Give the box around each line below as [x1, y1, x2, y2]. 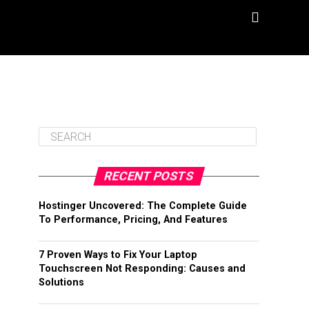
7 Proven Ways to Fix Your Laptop [39, 249, 197, 261]
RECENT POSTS [103, 169, 195, 183]
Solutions [39, 277, 84, 288]
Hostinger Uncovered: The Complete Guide [39, 200, 247, 212]
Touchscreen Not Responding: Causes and [39, 263, 246, 275]
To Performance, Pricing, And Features [39, 214, 228, 226]
